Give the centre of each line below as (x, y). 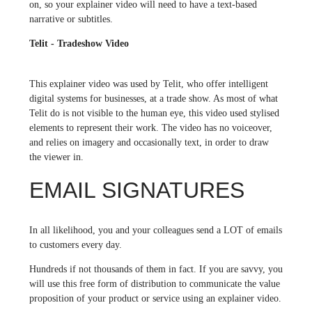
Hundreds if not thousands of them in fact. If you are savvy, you (156, 269)
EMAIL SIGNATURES (136, 190)
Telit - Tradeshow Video (79, 43)
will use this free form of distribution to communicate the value (154, 283)
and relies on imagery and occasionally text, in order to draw (149, 142)
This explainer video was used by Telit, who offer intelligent (148, 84)
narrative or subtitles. (71, 19)
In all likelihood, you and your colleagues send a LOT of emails (155, 230)
